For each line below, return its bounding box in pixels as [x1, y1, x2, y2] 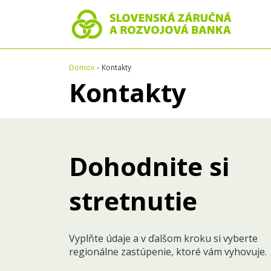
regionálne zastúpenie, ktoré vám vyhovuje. [69, 244, 267, 258]
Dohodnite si [69, 148, 229, 183]
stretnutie [69, 183, 197, 218]
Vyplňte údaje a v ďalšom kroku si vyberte [69, 231, 258, 245]
